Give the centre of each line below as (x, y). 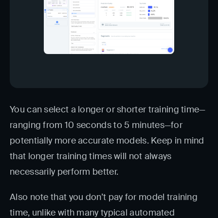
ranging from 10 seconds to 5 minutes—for (96, 125)
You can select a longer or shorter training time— (108, 109)
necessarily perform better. (64, 172)
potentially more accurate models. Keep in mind (107, 140)
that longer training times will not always (91, 156)
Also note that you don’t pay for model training (104, 197)
